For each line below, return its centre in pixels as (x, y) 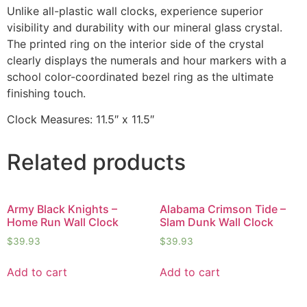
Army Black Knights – (62, 209)
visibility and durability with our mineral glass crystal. (145, 27)
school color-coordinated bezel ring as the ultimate (140, 76)
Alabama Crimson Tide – (222, 209)
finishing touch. (46, 93)
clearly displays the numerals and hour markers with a (147, 60)
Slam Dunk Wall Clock (216, 222)
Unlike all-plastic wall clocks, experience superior (135, 11)
